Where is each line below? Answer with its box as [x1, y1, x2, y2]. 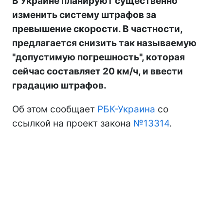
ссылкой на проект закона [12, 118, 133, 129]
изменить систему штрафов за [12, 9, 156, 20]
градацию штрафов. [12, 80, 107, 91]
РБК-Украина [97, 104, 155, 115]
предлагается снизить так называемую [12, 37, 197, 49]
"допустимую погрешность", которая [12, 52, 185, 63]
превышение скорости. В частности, [12, 23, 182, 35]
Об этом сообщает [12, 104, 97, 115]
